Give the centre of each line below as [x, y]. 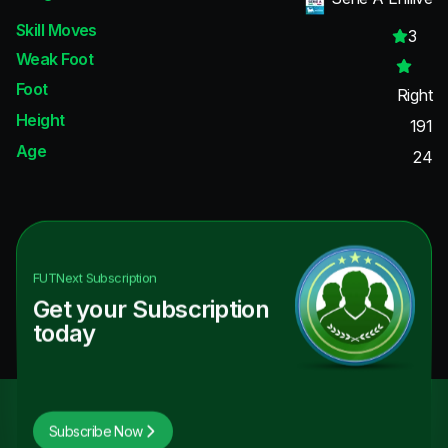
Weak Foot [54, 59]
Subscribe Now [96, 431]
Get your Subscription [151, 309]
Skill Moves [56, 29]
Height [40, 119]
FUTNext [58, 277]
